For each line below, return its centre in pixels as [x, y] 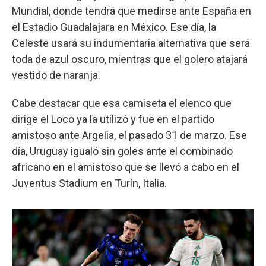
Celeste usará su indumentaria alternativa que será [131, 43]
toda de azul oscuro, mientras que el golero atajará [130, 59]
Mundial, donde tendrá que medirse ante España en [132, 11]
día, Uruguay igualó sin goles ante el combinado [122, 151]
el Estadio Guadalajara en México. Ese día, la [114, 27]
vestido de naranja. [56, 75]
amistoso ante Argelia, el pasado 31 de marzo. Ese [129, 135]
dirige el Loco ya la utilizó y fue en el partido [113, 119]
